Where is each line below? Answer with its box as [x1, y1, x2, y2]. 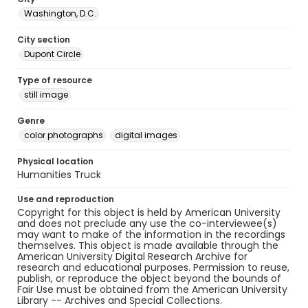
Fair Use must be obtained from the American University [17, 283, 287, 296]
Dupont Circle [24, 48, 80, 60]
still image [24, 89, 68, 100]
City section [17, 34, 70, 45]
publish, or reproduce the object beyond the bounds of [17, 272, 281, 285]
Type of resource [17, 74, 92, 86]
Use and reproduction [17, 193, 114, 205]
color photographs [24, 129, 103, 141]
